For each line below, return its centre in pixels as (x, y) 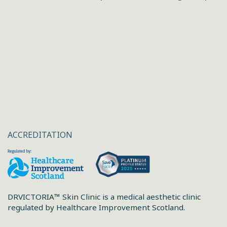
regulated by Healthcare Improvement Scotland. (96, 207)
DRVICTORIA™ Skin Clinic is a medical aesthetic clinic (104, 196)
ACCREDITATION (40, 135)
